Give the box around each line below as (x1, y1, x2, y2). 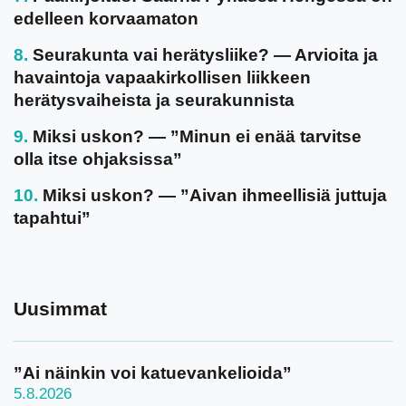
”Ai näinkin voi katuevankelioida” (14, 363, 292, 382)
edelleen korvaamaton (14, 9, 198, 28)
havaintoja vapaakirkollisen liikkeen (14, 68, 311, 87)
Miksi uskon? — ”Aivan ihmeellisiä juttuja (43, 186, 387, 205)
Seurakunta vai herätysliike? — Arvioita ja (33, 45, 378, 64)
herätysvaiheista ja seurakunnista (14, 91, 295, 110)
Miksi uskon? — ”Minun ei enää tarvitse (33, 127, 362, 146)
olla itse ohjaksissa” (14, 150, 182, 169)
